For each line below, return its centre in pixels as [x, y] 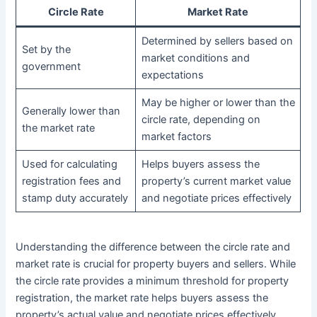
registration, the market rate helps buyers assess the [142, 298]
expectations [172, 75]
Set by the [46, 50]
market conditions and [195, 58]
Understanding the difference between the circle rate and [153, 247]
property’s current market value [216, 181]
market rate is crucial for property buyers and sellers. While [156, 264]
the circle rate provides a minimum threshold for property [152, 281]
